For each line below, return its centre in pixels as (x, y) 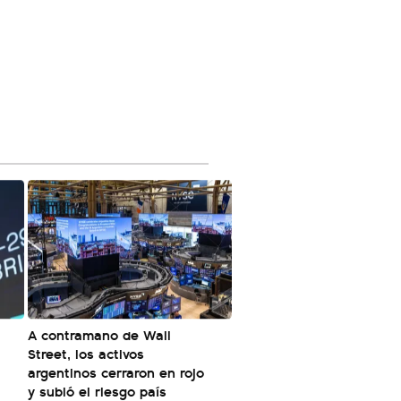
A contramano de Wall (99, 335)
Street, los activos (86, 354)
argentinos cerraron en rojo (116, 372)
